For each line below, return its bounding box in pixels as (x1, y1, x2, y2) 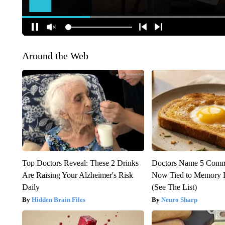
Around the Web (22, 50, 88, 62)
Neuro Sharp (161, 196, 198, 204)
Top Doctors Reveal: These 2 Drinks (22, 159, 139, 168)
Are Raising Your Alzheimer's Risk (22, 171, 133, 180)
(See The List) (152, 183, 197, 192)
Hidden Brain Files (31, 196, 85, 204)
